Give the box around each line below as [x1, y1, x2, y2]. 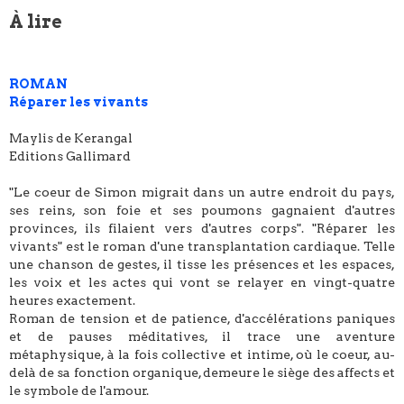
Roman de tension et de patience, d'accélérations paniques [9, 311, 395, 326]
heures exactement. [9, 293, 135, 308]
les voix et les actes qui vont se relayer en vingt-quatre [9, 275, 395, 290]
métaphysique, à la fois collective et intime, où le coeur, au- [9, 347, 395, 363]
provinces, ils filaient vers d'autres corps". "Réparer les [9, 221, 395, 236]
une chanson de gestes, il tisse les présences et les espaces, [9, 257, 395, 272]
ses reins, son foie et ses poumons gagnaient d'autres [9, 203, 395, 218]
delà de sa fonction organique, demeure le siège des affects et [9, 365, 395, 381]
